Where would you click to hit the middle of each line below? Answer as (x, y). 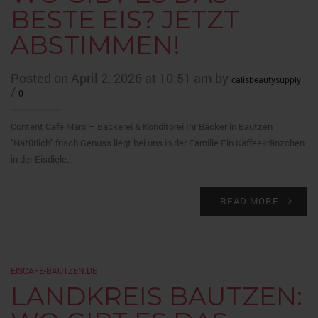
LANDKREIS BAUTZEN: (157, 296)
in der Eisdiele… (42, 159)
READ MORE (250, 201)
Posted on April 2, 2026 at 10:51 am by (121, 78)
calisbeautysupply (266, 79)
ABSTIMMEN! (95, 44)
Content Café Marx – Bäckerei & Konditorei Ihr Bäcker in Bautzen (142, 126)
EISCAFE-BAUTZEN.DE (54, 270)
